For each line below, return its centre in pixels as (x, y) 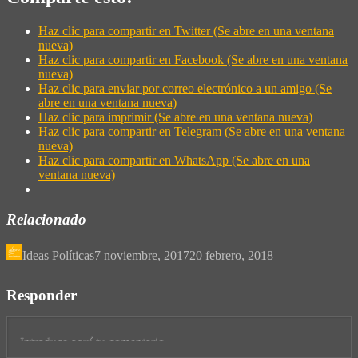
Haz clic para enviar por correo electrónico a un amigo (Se (185, 88)
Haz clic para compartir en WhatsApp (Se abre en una (174, 160)
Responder (42, 296)
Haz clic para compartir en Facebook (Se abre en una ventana (193, 59)
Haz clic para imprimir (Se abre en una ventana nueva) (175, 117)
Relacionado (46, 220)
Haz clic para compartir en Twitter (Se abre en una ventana (186, 30)
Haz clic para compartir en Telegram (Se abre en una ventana (192, 131)
